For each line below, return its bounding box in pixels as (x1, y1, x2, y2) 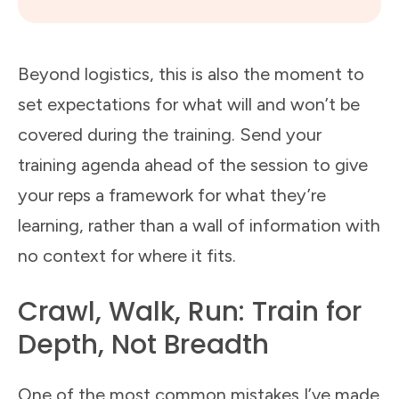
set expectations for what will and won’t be (18, 94, 360, 116)
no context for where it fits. (18, 245, 236, 267)
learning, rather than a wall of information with (18, 215, 380, 237)
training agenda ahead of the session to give (18, 154, 368, 176)
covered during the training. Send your (18, 124, 322, 146)
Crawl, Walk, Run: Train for (18, 293, 362, 331)
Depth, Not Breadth (18, 326, 269, 364)
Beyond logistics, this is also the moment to (18, 63, 364, 85)
